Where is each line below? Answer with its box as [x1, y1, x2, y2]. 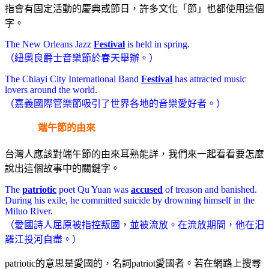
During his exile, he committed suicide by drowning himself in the [5, 195, 255, 206]
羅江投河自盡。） [5, 234, 82, 245]
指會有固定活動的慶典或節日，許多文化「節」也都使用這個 [5, 4, 264, 14]
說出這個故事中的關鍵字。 [5, 163, 120, 174]
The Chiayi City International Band [5, 74, 141, 85]
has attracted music [172, 74, 246, 85]
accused [131, 184, 163, 195]
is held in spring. [125, 39, 190, 50]
